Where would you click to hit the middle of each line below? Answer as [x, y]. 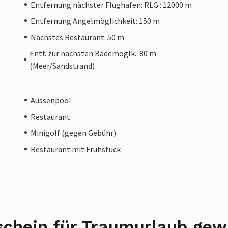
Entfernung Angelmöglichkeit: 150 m [95, 21]
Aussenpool [51, 100]
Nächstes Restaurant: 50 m [77, 37]
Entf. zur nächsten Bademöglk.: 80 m [93, 53]
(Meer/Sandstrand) [62, 65]
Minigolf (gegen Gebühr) [73, 133]
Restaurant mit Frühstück [76, 149]
